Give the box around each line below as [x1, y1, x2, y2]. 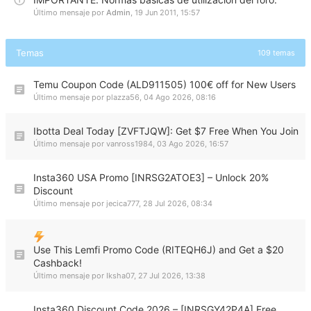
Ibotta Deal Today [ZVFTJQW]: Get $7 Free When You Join [33, 125, 299, 137]
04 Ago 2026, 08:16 [144, 92, 216, 102]
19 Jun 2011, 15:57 [135, 8, 200, 17]
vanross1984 [106, 139, 153, 149]
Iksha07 [106, 271, 134, 280]
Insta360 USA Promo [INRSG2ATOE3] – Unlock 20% [33, 171, 269, 183]
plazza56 [106, 92, 140, 102]
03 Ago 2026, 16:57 [157, 139, 228, 149]
